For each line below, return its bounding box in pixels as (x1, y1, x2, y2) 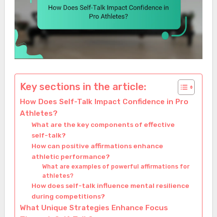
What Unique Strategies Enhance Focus (19, 203, 168, 212)
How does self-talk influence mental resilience (31, 181, 189, 189)
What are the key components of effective (31, 120, 175, 128)
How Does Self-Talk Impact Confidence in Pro (19, 97, 188, 106)
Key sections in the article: (19, 80, 146, 93)
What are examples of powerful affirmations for (42, 162, 189, 170)
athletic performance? (31, 152, 110, 160)
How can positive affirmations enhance (31, 141, 163, 150)
